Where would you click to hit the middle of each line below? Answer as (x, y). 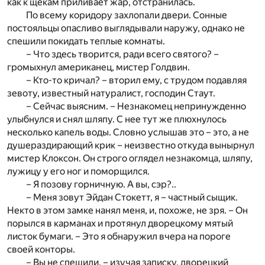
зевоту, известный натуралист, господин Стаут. (111, 93)
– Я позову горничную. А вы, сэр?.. (101, 184)
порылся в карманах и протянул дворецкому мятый (120, 223)
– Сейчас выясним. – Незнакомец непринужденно (136, 106)
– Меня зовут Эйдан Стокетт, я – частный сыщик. (132, 197)
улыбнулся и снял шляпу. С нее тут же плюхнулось (117, 119)
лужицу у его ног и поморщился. (78, 171)
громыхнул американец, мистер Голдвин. (98, 67)
